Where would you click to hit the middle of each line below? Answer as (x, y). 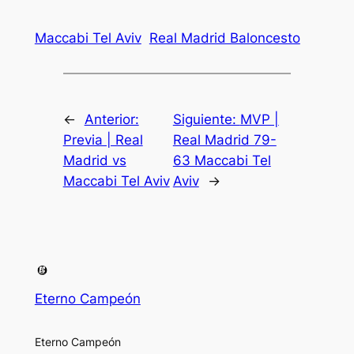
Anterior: (111, 120)
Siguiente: (206, 120)
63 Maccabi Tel (222, 161)
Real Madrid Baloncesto (224, 38)
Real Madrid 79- (224, 140)
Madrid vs (94, 161)
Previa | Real (103, 140)
